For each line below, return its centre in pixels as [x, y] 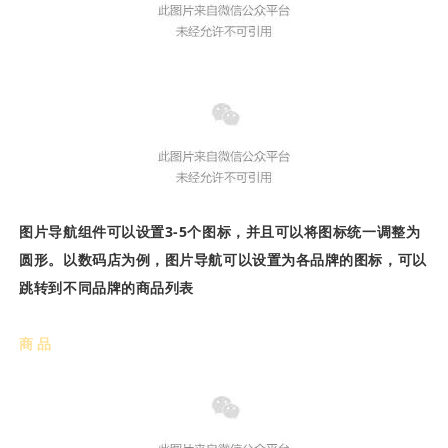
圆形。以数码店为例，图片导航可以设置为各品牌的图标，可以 [223, 259]
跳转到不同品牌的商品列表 [106, 287]
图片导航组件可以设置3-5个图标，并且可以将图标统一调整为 [220, 231]
